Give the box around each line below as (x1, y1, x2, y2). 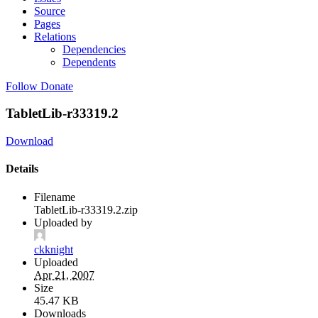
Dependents (62, 55, 116, 68)
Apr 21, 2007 (34, 268, 94, 281)
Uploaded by (34, 216, 92, 229)
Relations (34, 30, 76, 43)
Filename (34, 190, 75, 203)
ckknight (34, 243, 73, 256)
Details (6, 163, 38, 175)
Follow (6, 79, 38, 92)
